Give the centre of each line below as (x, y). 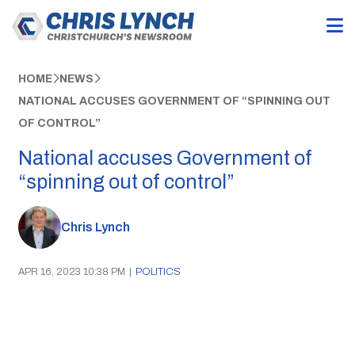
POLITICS (158, 271)
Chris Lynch (95, 227)
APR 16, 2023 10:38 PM (71, 271)
